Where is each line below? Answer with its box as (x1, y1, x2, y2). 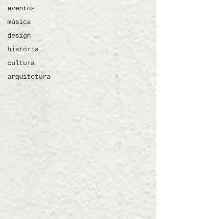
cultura (7, 59, 35, 67)
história (7, 45, 39, 53)
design (7, 32, 31, 40)
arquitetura (7, 73, 50, 81)
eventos (7, 4, 35, 12)
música (7, 18, 31, 26)
